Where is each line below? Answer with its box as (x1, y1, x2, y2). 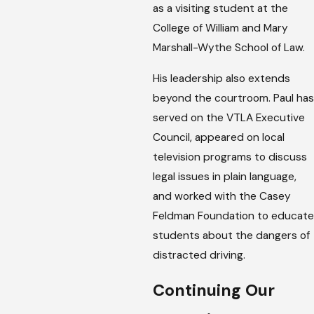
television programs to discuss (152, 149, 307, 164)
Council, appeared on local (152, 130, 285, 144)
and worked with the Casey (152, 189, 291, 203)
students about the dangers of (152, 228, 310, 243)
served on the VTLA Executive (152, 110, 305, 125)
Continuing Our (152, 280, 275, 301)
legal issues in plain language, (152, 169, 296, 184)
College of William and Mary (152, 21, 288, 36)
